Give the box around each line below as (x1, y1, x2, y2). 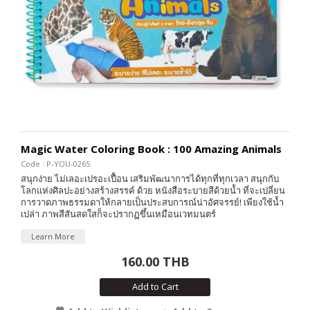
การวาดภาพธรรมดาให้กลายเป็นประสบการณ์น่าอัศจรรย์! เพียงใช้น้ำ (21, 196, 284, 208)
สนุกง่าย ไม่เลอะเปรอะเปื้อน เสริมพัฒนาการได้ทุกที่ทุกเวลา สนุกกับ (21, 172, 279, 185)
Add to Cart (131, 280, 179, 293)
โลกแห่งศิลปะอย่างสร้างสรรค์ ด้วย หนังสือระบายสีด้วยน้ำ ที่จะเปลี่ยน (21, 184, 285, 197)
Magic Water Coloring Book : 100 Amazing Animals (21, 142, 282, 156)
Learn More (31, 231, 75, 241)
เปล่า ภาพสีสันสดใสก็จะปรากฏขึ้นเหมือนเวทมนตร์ (21, 208, 216, 220)
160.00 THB (120, 253, 190, 270)
